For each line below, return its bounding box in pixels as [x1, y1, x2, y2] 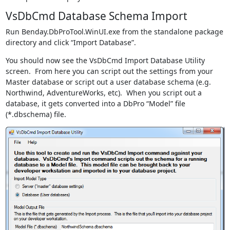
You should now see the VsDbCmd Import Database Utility [5, 55, 205, 65]
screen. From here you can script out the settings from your [5, 66, 213, 76]
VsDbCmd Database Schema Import [5, 8, 187, 23]
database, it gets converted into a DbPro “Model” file [5, 98, 185, 108]
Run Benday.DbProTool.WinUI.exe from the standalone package [5, 26, 223, 36]
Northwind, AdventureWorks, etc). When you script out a [5, 87, 202, 98]
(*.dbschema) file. [5, 109, 66, 119]
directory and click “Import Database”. [5, 37, 136, 47]
